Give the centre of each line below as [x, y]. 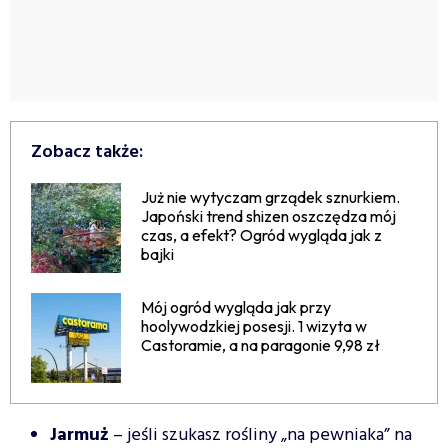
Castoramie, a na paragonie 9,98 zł [260, 345]
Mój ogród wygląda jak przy [236, 307]
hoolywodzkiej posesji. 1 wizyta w [254, 326]
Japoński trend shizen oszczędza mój [268, 216]
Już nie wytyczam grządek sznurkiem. [270, 197]
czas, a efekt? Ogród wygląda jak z [261, 235]
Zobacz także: [87, 153]
